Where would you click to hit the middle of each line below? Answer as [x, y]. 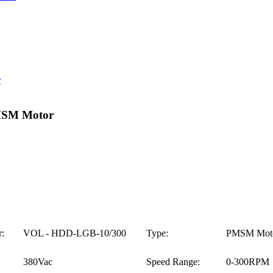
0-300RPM [248, 261]
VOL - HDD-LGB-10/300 [75, 233]
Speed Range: [173, 261]
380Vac [38, 261]
